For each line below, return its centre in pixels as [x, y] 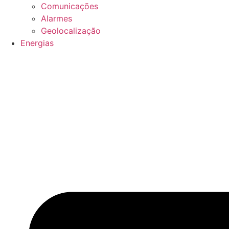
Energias [37, 43]
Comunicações [70, 6]
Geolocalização [71, 31]
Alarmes [56, 19]
